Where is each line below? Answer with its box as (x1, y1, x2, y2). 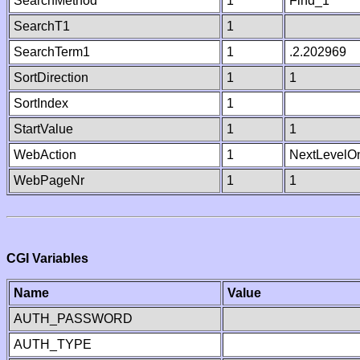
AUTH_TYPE (14, 337, 92, 351)
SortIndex (14, 96, 68, 110)
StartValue (14, 122, 73, 136)
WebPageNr (14, 174, 84, 187)
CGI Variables (6, 252, 88, 265)
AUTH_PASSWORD (14, 312, 133, 325)
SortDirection (14, 71, 88, 84)
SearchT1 (14, 19, 70, 33)
